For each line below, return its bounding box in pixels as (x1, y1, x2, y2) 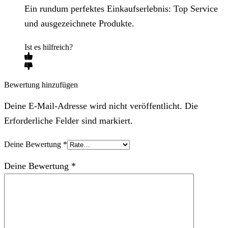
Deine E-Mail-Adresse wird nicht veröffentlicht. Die (4, 100, 198, 111)
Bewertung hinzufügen (4, 80, 78, 89)
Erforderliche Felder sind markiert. (4, 115, 133, 126)
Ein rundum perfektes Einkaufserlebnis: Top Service (24, 3, 218, 14)
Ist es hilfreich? (24, 42, 73, 51)
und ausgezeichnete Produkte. (24, 18, 134, 28)
